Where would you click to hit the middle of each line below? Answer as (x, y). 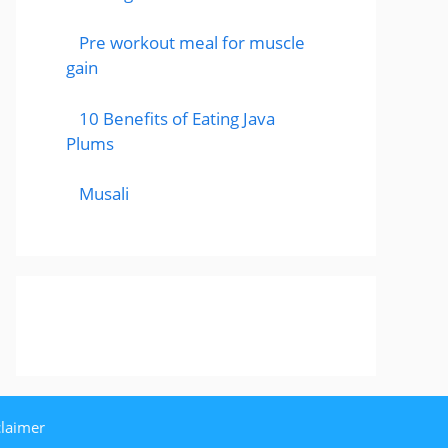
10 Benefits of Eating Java (176, 118)
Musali (103, 194)
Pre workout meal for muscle (191, 43)
